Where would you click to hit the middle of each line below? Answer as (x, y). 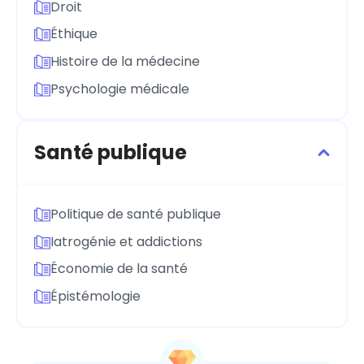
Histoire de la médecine (125, 61)
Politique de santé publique (136, 214)
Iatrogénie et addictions (126, 241)
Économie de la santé (119, 269)
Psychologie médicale (120, 89)
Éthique (74, 34)
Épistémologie (95, 296)
